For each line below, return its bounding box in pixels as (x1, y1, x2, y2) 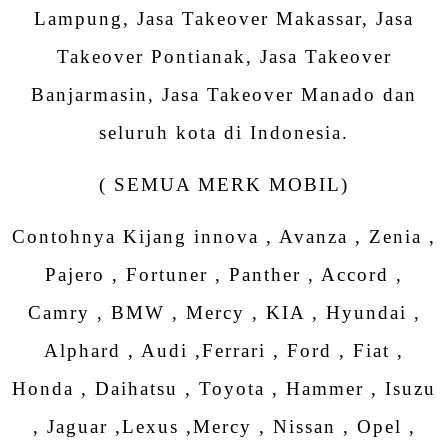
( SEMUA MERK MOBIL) (99, 173, 349, 195)
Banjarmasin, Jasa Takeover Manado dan (31, 83, 417, 105)
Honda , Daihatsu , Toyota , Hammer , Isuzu (12, 378, 436, 400)
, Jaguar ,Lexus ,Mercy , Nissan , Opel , (32, 416, 416, 438)
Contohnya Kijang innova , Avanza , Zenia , (12, 226, 436, 248)
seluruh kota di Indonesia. (99, 121, 349, 143)
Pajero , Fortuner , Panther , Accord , (45, 264, 403, 286)
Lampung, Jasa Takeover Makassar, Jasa (34, 7, 414, 29)
